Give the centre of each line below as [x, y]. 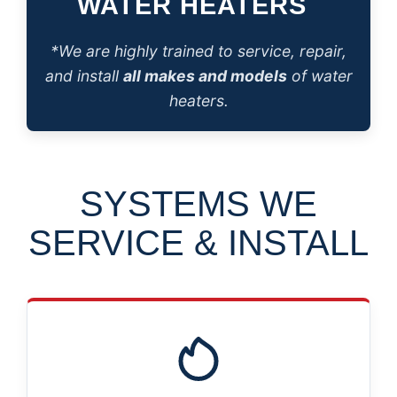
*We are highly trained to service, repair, [198, 51]
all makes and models [205, 76]
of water [319, 76]
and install [84, 76]
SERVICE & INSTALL [198, 243]
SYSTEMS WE [198, 204]
